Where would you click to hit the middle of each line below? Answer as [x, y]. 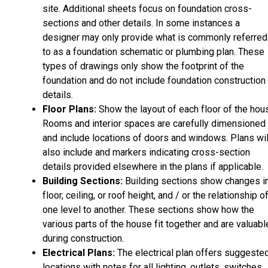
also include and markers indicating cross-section [146, 152]
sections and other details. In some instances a [141, 23]
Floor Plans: [71, 109]
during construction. [83, 238]
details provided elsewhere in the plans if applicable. [153, 166]
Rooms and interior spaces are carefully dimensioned [154, 123]
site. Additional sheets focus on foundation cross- [147, 8]
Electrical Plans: [79, 252]
